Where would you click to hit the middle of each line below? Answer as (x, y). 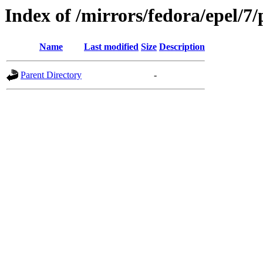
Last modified (111, 47)
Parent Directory (51, 75)
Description (182, 47)
